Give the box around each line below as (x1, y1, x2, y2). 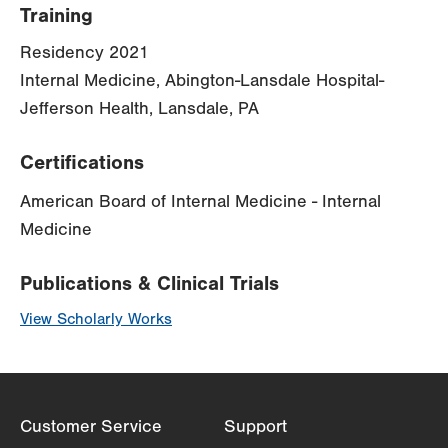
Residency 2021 (20, 42, 149, 64)
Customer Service (20, 416, 162, 438)
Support (224, 416, 287, 438)
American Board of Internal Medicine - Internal (20, 191, 381, 213)
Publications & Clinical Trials (20, 272, 279, 296)
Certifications (20, 151, 144, 175)
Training (20, 4, 93, 28)
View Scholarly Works (20, 310, 172, 329)
